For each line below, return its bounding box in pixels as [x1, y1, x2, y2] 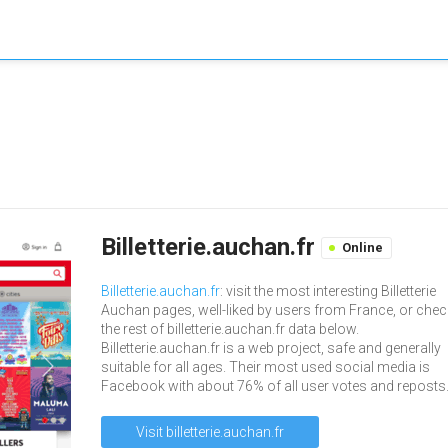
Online [342, 240, 383, 255]
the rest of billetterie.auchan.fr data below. [101, 321, 359, 337]
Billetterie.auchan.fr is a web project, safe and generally [101, 340, 441, 356]
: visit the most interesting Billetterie [220, 283, 436, 299]
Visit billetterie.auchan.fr [136, 424, 284, 440]
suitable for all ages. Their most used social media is [101, 359, 430, 375]
